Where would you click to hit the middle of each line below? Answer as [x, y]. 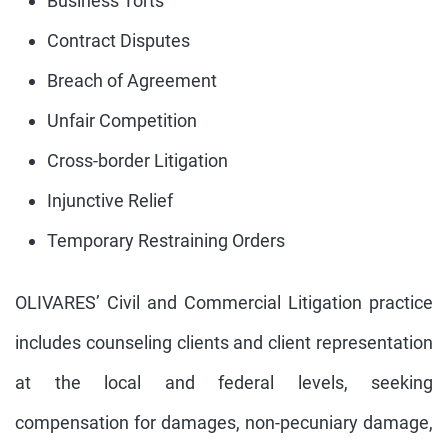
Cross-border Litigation [137, 160]
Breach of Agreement [132, 80]
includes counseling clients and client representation [224, 342]
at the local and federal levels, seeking [224, 382]
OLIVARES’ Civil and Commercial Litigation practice [224, 302]
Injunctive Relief [110, 200]
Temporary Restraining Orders [166, 240]
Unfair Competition [122, 120]
